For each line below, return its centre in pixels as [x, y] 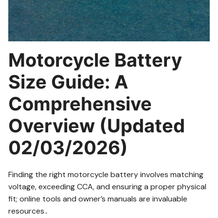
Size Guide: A [68, 82]
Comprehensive [80, 103]
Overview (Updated [97, 125]
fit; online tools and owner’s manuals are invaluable [98, 199]
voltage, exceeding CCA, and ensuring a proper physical [108, 186]
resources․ [28, 211]
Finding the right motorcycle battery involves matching [106, 174]
